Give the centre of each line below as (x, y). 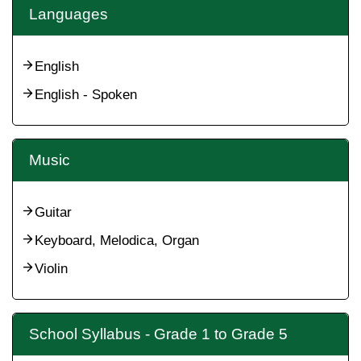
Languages (68, 14)
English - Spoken (86, 95)
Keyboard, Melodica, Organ (117, 241)
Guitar (53, 212)
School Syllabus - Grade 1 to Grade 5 (158, 334)
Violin (51, 269)
